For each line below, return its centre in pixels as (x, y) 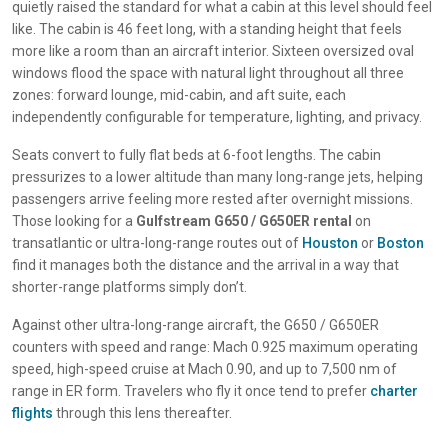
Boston (400, 243)
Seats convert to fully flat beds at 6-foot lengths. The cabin (196, 155)
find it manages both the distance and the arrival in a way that (205, 265)
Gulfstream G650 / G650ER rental (244, 221)
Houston (330, 243)
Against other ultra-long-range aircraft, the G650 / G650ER (195, 325)
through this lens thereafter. (142, 413)
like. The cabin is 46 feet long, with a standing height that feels (207, 29)
